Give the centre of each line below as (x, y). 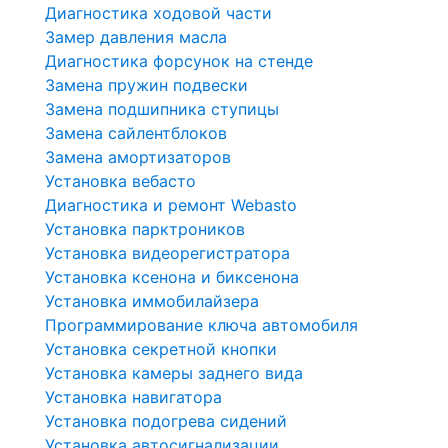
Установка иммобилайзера (152, 300)
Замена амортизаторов (138, 156)
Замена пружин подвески (146, 84)
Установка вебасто (120, 180)
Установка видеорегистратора (167, 252)
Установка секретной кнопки (161, 348)
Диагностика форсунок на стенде (179, 60)
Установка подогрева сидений (166, 420)
